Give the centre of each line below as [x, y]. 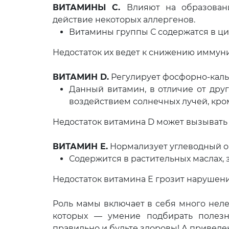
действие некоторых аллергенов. [124, 20]
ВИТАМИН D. [81, 77]
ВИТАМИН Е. [80, 146]
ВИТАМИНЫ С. [90, 7]
